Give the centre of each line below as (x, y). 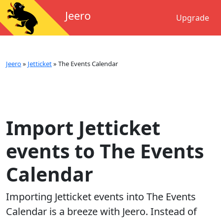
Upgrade (193, 18)
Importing (30, 197)
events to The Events (105, 151)
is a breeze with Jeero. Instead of (122, 211)
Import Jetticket (83, 128)
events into (119, 197)
